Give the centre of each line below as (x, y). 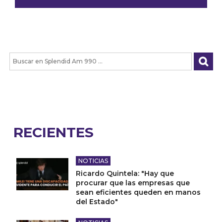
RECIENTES (54, 132)
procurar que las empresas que (133, 183)
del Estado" (97, 201)
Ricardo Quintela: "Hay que (125, 173)
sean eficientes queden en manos (138, 192)
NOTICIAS (93, 161)
